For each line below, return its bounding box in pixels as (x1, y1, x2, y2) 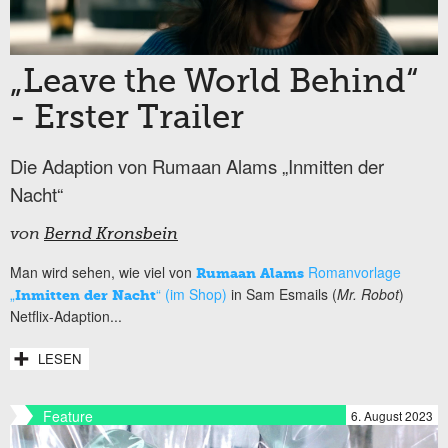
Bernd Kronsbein (44, 226, 178, 243)
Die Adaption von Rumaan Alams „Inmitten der (10, 152, 384, 179)
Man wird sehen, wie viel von (10, 261, 196, 282)
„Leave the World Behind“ (10, 65, 418, 100)
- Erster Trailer (10, 101, 244, 136)
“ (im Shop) (156, 283, 227, 304)
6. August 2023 (351, 406, 433, 424)
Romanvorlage (304, 261, 401, 282)
